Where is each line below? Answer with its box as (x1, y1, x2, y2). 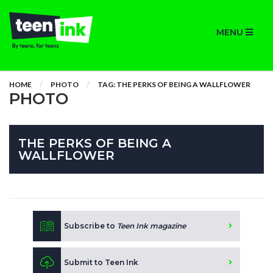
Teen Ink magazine (117, 221, 186, 230)
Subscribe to (64, 221, 117, 230)
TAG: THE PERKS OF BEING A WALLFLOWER (97, 80, 250, 89)
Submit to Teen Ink (64, 258, 138, 267)
